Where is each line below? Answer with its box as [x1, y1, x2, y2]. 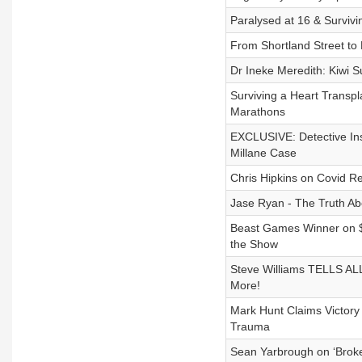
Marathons [229, 105, 285, 118]
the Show [229, 238, 278, 250]
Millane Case [229, 146, 297, 159]
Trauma [229, 320, 270, 333]
